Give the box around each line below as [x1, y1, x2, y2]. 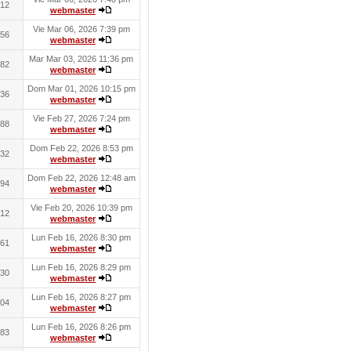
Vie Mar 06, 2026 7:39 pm [32, 24, 130, 34]
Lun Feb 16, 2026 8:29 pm [31, 262, 131, 272]
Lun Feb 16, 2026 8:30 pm [31, 233, 131, 242]
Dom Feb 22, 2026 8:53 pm [29, 143, 133, 153]
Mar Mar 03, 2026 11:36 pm [29, 54, 133, 63]
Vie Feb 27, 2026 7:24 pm [32, 114, 130, 123]
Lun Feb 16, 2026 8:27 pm [31, 292, 131, 302]
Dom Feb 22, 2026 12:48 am [27, 173, 136, 183]
